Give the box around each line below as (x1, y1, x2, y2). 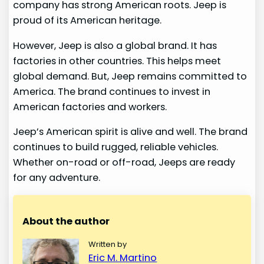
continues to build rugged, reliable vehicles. (13, 140, 219, 154)
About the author (22, 214, 110, 229)
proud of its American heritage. (13, 14, 162, 28)
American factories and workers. (13, 100, 167, 114)
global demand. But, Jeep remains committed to (13, 69, 247, 83)
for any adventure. (13, 170, 101, 184)
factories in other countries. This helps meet (13, 54, 222, 68)
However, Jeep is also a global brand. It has (13, 38, 217, 52)
